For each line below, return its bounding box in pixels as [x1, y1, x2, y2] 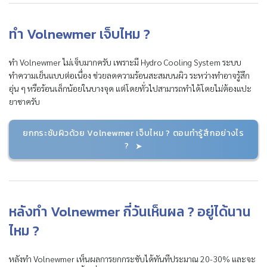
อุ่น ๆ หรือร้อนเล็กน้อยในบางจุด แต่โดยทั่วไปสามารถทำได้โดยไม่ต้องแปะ [9, 82, 252, 94]
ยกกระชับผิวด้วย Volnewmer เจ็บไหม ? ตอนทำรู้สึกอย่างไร [23, 126, 244, 139]
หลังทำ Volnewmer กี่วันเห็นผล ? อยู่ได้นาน [9, 201, 251, 222]
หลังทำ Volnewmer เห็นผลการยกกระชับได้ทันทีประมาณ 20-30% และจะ [9, 253, 256, 264]
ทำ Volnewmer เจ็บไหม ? [9, 23, 150, 44]
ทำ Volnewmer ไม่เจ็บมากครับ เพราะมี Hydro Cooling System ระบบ [9, 56, 241, 67]
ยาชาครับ [9, 95, 40, 107]
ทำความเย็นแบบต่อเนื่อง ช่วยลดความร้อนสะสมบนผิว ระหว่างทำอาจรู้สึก [9, 69, 250, 80]
